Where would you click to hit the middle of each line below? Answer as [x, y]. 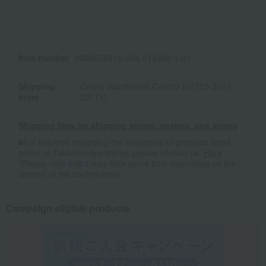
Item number [44, 58]
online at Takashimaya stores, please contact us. [111, 153]
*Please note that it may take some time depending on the [127, 164]
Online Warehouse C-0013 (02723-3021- [157, 86]
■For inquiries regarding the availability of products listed [124, 142]
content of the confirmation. [70, 174]
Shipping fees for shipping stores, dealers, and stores [128, 126]
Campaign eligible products [68, 208]
